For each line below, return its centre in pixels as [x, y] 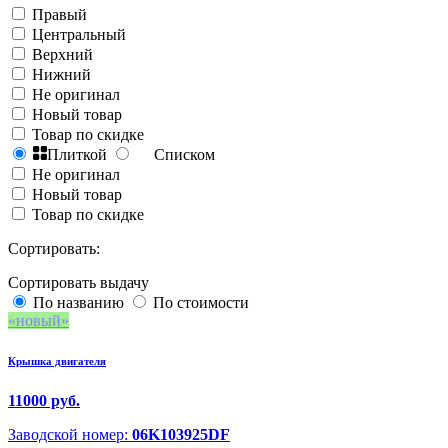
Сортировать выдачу [78, 283]
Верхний [62, 55]
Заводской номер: [70, 435]
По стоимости [201, 303]
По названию [78, 303]
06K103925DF [181, 435]
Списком [184, 155]
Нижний [61, 75]
